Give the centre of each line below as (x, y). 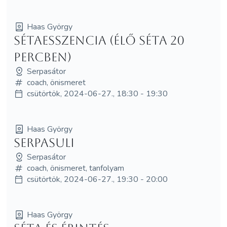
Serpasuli (44, 143)
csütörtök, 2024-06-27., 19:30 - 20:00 (97, 179)
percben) (42, 57)
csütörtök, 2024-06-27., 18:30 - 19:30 (97, 93)
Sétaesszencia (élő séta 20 (99, 40)
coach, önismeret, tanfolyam (75, 168)
